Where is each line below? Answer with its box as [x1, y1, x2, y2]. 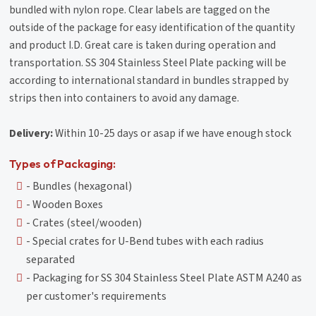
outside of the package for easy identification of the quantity [9, 19, 296, 35]
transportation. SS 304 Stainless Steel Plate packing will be [9, 54, 287, 71]
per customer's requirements [26, 288, 167, 304]
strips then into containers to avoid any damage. [9, 90, 240, 106]
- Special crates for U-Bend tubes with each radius [26, 233, 265, 249]
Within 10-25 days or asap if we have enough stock [53, 125, 292, 141]
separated [26, 251, 75, 267]
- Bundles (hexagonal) [26, 178, 133, 194]
